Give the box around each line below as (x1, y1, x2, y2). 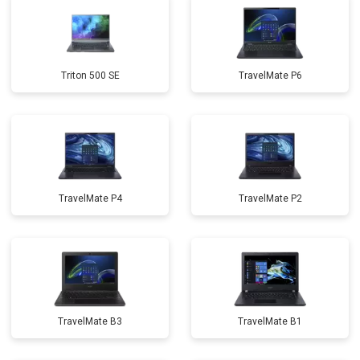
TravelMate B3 (58, 316, 122, 327)
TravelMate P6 (238, 70, 302, 81)
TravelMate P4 (58, 193, 122, 204)
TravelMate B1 (238, 316, 302, 327)
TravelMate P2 (238, 193, 302, 204)
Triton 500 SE (60, 70, 120, 81)
